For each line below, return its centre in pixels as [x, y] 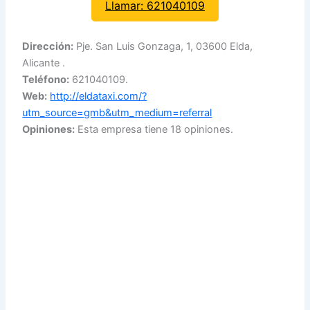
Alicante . [44, 63]
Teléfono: [46, 79]
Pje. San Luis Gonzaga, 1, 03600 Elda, [163, 46]
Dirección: [48, 46]
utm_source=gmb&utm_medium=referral [117, 112]
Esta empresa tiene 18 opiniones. [154, 129]
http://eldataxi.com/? [99, 96]
